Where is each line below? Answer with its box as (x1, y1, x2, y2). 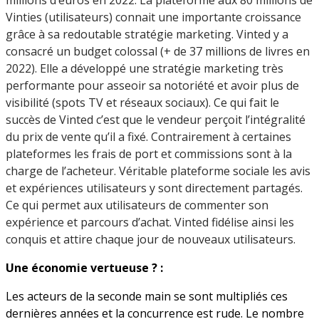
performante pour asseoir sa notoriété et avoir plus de (6, 77, 299, 93)
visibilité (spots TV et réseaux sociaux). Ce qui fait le (6, 94, 279, 110)
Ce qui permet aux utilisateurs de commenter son (6, 197, 268, 213)
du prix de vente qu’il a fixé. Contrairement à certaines (6, 128, 291, 145)
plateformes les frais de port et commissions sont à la (6, 145, 292, 162)
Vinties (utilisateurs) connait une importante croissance (6, 9, 301, 25)
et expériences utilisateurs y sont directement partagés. (6, 179, 303, 196)
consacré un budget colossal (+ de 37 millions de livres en (6, 43, 310, 59)
